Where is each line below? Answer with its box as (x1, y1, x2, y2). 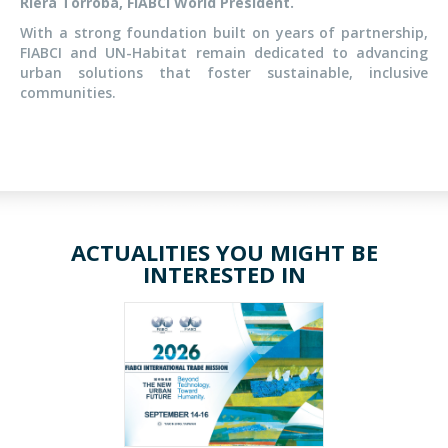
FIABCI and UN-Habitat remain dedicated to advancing (20, 43, 428, 63)
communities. (20, 83, 116, 103)
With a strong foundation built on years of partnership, (20, 23, 428, 43)
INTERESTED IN (142, 259, 306, 290)
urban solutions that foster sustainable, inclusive (20, 63, 428, 83)
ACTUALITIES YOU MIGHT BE (70, 237, 378, 268)
